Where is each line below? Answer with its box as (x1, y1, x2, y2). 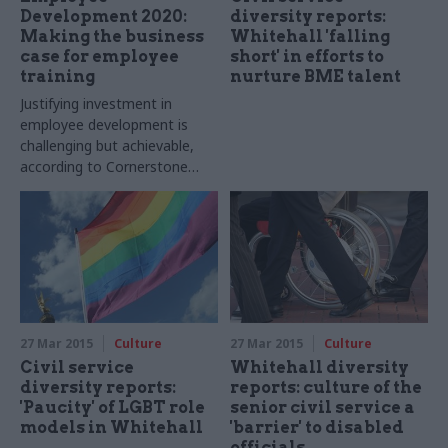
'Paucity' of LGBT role (20, 397, 205, 417)
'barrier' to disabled (230, 417, 405, 437)
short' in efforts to (230, 46, 385, 66)
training (20, 66, 95, 86)
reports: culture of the (230, 377, 423, 397)
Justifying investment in (20, 93, 172, 113)
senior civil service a (230, 397, 416, 417)
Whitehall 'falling (230, 26, 391, 46)
